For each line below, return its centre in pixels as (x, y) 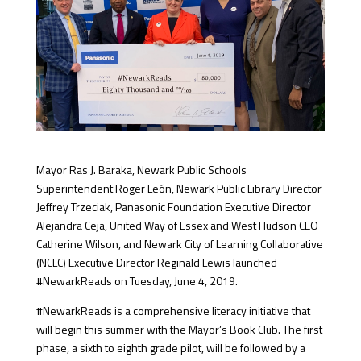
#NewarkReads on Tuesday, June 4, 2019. (137, 280)
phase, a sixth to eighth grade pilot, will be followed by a (170, 347)
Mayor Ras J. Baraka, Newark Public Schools (141, 169)
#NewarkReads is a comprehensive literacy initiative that (173, 310)
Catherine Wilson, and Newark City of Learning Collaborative (179, 243)
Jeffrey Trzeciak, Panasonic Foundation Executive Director (173, 206)
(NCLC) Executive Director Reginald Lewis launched (156, 262)
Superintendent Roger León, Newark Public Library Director (178, 188)
